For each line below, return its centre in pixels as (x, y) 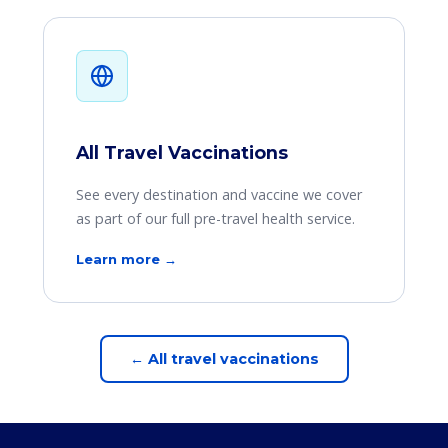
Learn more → (126, 259)
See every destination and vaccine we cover (218, 194)
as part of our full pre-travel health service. (215, 218)
